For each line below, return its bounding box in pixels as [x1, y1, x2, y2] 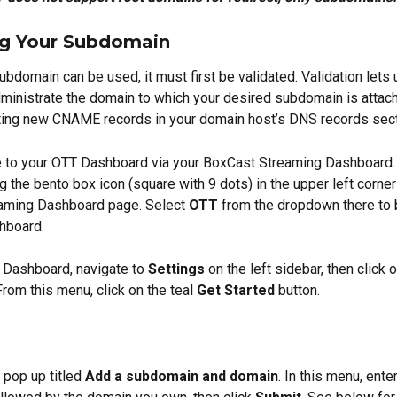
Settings [148, 261, 205, 278]
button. [275, 282, 320, 300]
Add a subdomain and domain [85, 368, 278, 385]
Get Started [197, 282, 275, 300]
